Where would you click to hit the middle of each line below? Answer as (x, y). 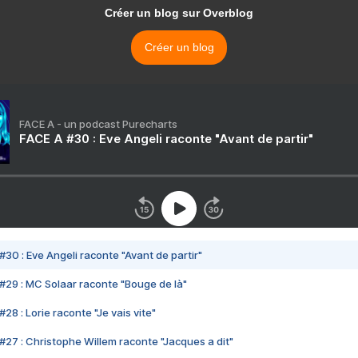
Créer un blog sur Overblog (179, 13)
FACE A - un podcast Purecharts (98, 124)
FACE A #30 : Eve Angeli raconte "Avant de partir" (166, 139)
